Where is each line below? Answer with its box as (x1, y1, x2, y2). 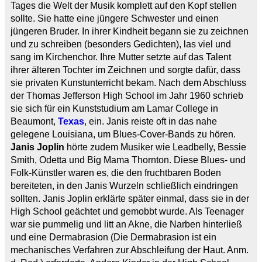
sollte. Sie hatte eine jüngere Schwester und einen (11, 13, 219, 23)
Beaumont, (11, 116, 58, 126)
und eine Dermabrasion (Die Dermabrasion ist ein (11, 232, 216, 242)
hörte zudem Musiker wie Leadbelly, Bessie (64, 142, 246, 152)
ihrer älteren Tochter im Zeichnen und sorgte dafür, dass (11, 64, 240, 75)
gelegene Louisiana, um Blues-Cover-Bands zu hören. (11, 129, 236, 139)
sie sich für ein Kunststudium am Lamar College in (11, 103, 218, 113)
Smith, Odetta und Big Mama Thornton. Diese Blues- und (11, 154, 246, 165)
